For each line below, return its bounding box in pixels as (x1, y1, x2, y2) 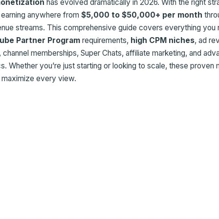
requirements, (80, 35, 131, 45)
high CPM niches (131, 35, 195, 45)
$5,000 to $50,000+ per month (81, 10, 202, 20)
